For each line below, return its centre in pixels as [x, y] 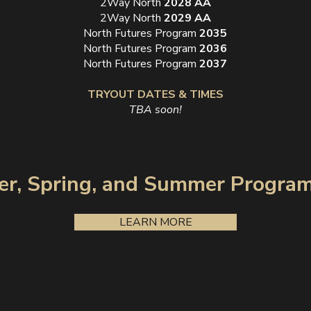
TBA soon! [155, 110]
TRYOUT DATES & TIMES [155, 94]
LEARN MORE [155, 222]
